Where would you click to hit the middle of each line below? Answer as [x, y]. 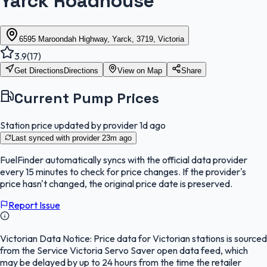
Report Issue [34, 205]
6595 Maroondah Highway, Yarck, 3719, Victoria [102, 39]
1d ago [153, 125]
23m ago [117, 138]
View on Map [140, 70]
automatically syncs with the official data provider [145, 159]
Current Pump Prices [87, 98]
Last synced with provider [57, 138]
